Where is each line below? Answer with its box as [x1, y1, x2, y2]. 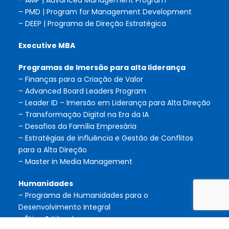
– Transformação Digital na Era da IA [18, 109, 149, 120]
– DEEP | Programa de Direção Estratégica [18, 18, 166, 29]
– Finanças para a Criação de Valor [18, 74, 143, 85]
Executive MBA [18, 40, 75, 51]
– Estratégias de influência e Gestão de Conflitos [18, 133, 193, 144]
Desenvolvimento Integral [18, 202, 110, 213]
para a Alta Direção [18, 145, 87, 155]
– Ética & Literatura [18, 214, 86, 224]
